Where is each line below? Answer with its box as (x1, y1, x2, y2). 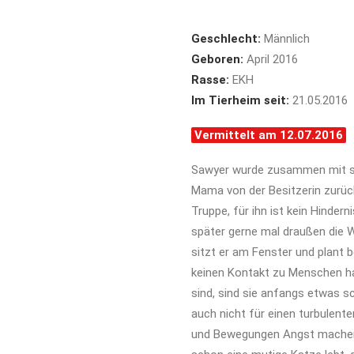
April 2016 (243, 52, 298, 66)
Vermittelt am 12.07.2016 (194, 128, 343, 142)
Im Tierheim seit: (191, 93, 289, 107)
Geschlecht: (191, 32, 261, 46)
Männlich (261, 32, 310, 46)
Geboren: (191, 52, 243, 66)
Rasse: (191, 73, 229, 87)
